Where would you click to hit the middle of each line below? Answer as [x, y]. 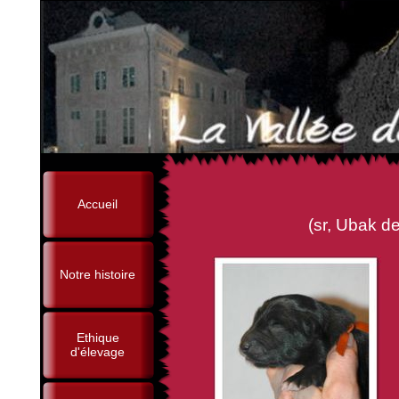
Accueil [98, 204]
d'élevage [98, 352]
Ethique [98, 338]
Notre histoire [98, 274]
